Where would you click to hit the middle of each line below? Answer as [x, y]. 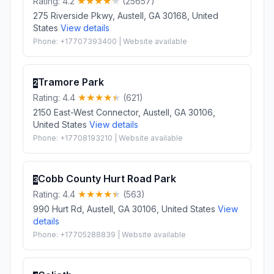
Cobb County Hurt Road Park [107, 178]
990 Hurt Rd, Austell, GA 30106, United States [125, 209]
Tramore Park [71, 82]
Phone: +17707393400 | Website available [110, 41]
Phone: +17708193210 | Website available [108, 138]
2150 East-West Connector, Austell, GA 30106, [124, 112]
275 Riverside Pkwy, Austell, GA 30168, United [126, 15]
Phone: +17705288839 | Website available [109, 234]
